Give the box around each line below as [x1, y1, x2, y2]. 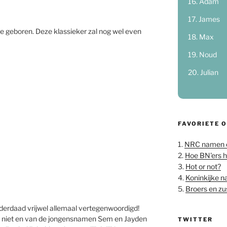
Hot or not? [185, 162, 221, 171]
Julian [200, 68, 218, 77]
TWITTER [177, 216, 213, 223]
